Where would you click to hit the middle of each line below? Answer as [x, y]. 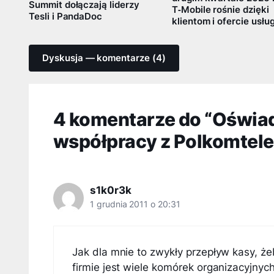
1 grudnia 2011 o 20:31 [135, 204]
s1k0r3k [111, 190]
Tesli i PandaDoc [66, 17]
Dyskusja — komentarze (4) [104, 58]
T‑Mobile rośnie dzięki [220, 9]
